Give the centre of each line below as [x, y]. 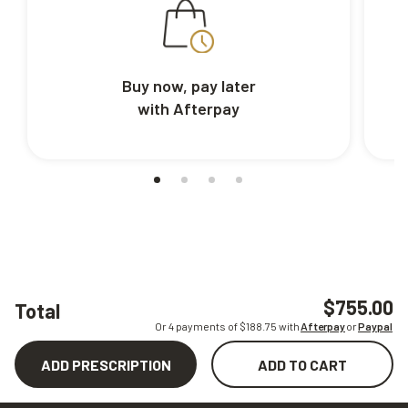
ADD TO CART [302, 364]
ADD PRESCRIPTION [106, 364]
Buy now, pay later [189, 86]
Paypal [375, 326]
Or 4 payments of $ [200, 326]
